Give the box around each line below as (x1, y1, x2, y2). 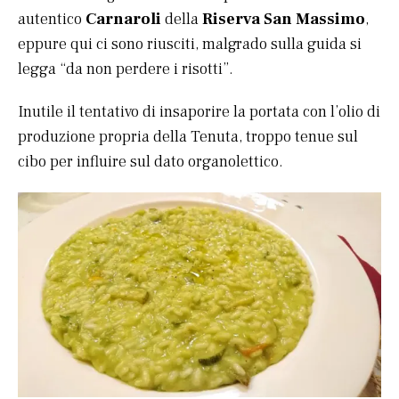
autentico (18, 8, 85, 29)
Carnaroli (85, 8, 161, 29)
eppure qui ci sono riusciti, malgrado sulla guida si (18, 33, 362, 54)
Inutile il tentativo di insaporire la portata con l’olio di (18, 101, 380, 122)
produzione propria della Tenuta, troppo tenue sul (18, 126, 358, 147)
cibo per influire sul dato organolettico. (18, 151, 283, 172)
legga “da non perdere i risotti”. (18, 58, 233, 79)
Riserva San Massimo (202, 8, 365, 29)
